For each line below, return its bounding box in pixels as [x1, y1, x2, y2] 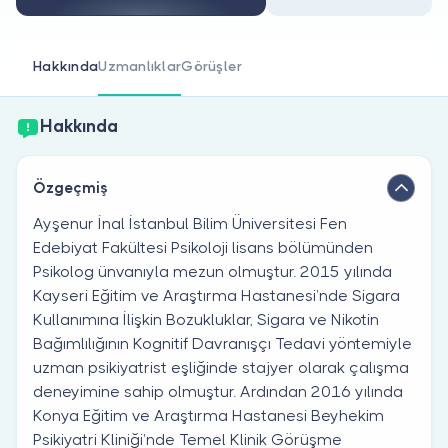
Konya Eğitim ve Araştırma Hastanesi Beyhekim [33, 405, 384, 425]
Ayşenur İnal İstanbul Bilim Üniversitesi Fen [33, 213, 347, 233]
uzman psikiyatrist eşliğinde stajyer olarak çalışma [33, 357, 409, 377]
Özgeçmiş [33, 178, 108, 197]
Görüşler [181, 57, 243, 74]
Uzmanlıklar [98, 57, 182, 74]
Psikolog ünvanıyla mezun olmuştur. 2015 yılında [33, 261, 392, 281]
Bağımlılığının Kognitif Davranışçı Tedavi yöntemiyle [33, 333, 412, 353]
